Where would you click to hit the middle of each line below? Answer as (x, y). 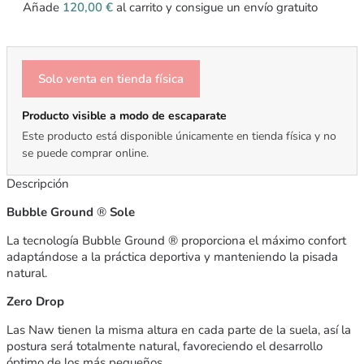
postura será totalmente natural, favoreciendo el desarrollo (165, 346)
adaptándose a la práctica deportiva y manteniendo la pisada (172, 256)
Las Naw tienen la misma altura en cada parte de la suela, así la (179, 329)
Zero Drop (35, 301)
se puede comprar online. (85, 153)
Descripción (38, 183)
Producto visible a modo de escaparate (124, 115)
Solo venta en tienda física (111, 78)
